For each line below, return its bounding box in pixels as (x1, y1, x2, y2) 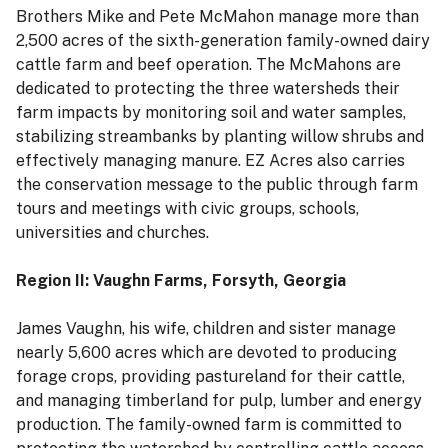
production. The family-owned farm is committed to (16, 415, 402, 435)
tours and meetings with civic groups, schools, (16, 199, 359, 219)
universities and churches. (16, 223, 209, 243)
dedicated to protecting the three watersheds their (16, 79, 400, 99)
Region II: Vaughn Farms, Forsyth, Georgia (16, 271, 346, 291)
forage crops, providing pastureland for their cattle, (16, 367, 405, 387)
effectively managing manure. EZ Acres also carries (16, 151, 405, 171)
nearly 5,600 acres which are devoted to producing (16, 343, 397, 363)
